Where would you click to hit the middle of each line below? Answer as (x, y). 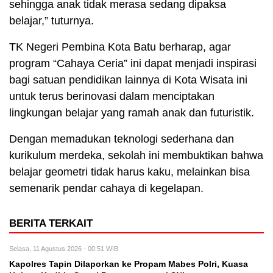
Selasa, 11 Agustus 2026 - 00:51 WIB (64, 248)
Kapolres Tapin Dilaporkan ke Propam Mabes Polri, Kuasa (129, 264)
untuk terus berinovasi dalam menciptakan (112, 96)
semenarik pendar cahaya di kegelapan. (106, 188)
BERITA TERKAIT (51, 223)
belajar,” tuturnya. (51, 20)
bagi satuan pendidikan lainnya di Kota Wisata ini (128, 80)
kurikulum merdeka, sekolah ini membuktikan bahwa (136, 155)
